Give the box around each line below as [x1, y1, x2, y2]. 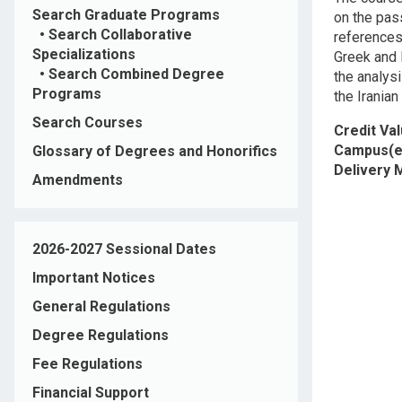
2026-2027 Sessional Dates [32, 240, 216, 258]
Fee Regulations [32, 355, 143, 373]
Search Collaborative [48, 26, 192, 44]
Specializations [32, 46, 135, 64]
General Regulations [32, 298, 170, 316]
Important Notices [32, 269, 155, 287]
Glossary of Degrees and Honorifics [32, 143, 277, 161]
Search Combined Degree [48, 66, 224, 83]
